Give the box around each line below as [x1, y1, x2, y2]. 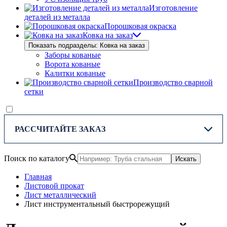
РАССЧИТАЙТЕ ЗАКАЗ [15, 125, 105, 134]
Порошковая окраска [104, 22, 176, 31]
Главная [24, 172, 52, 181]
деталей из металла [24, 13, 90, 22]
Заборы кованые [45, 51, 101, 60]
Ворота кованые [45, 60, 100, 69]
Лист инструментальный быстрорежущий [24, 200, 170, 209]
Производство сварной [133, 78, 213, 87]
